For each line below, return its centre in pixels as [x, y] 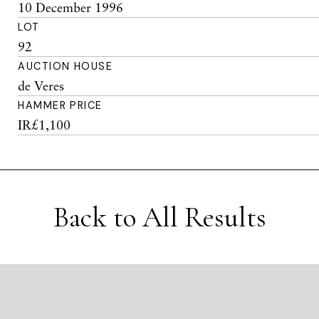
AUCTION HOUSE [66, 66]
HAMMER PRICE [60, 105]
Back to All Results [159, 217]
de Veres [41, 85]
